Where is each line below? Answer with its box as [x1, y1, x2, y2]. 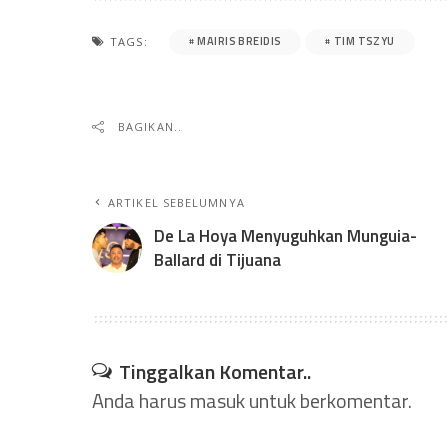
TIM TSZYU [333, 33, 395, 49]
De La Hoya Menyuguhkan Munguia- [154, 222, 417, 249]
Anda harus [92, 384, 190, 416]
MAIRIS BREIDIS [197, 33, 282, 49]
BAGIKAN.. [118, 118, 182, 134]
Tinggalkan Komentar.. [119, 355, 311, 387]
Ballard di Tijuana [154, 246, 281, 273]
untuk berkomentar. [245, 384, 412, 416]
